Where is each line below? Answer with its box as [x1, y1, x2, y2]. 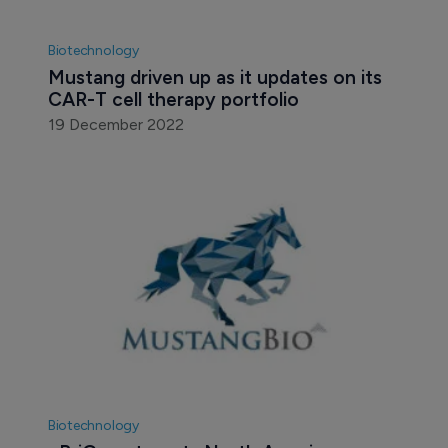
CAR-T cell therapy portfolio [47, 88, 299, 112]
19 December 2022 [47, 115, 184, 135]
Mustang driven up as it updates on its [47, 66, 387, 90]
